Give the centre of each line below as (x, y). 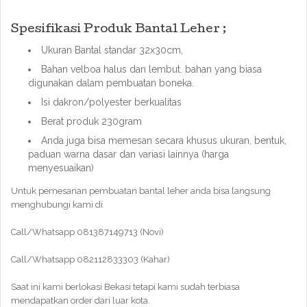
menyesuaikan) (61, 168)
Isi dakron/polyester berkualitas (111, 102)
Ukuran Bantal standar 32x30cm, (112, 50)
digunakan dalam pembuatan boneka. (111, 83)
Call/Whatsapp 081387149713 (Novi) (87, 232)
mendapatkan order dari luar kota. (81, 300)
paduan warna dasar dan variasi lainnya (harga (128, 154)
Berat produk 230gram (91, 121)
